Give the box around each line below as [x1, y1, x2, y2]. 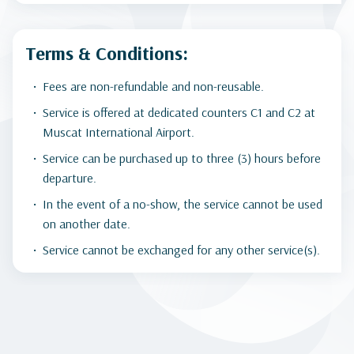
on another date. [43, 216, 130, 232]
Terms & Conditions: [25, 41, 188, 65]
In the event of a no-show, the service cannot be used [43, 196, 322, 212]
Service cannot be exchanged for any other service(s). [43, 242, 320, 258]
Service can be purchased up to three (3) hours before [43, 150, 321, 166]
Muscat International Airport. [43, 124, 194, 140]
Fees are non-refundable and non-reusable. [43, 78, 267, 94]
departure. [43, 170, 96, 186]
